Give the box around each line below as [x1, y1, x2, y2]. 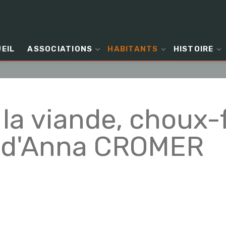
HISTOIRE [173, 44, 214, 53]
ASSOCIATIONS [27, 44, 93, 53]
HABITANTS [107, 44, 158, 53]
